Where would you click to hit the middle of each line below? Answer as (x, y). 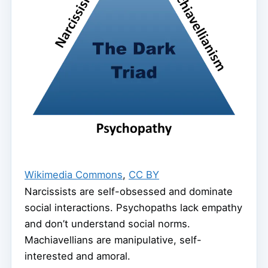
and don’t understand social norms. (107, 223)
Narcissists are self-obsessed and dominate (129, 191)
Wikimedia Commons (74, 174)
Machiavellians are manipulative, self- (113, 240)
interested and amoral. (77, 256)
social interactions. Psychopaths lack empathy (133, 207)
